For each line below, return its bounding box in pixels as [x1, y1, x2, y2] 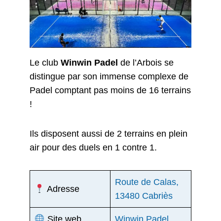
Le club [30, 57, 61, 68]
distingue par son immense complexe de [30, 71, 188, 81]
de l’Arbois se [120, 57, 174, 68]
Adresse [44, 184, 79, 194]
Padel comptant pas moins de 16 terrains [30, 85, 191, 95]
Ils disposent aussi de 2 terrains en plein [30, 129, 187, 139]
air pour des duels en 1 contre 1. [30, 143, 157, 153]
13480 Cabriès [115, 191, 173, 201]
